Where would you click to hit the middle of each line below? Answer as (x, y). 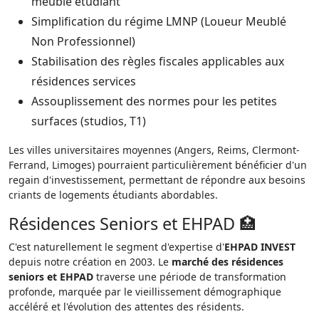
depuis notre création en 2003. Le (90, 262)
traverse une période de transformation (190, 277)
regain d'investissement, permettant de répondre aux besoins (157, 180)
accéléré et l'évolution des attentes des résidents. (126, 307)
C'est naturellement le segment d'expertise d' (116, 247)
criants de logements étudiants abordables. (113, 195)
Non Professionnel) (83, 41)
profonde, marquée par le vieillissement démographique (145, 292)
